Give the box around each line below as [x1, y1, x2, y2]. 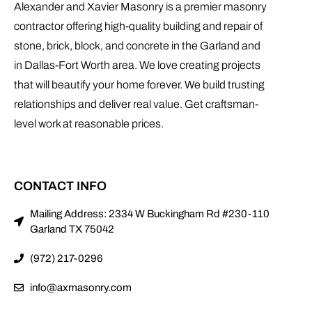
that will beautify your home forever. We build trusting [14, 78, 265, 91]
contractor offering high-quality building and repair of [14, 19, 263, 32]
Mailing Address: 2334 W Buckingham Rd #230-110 [29, 208, 270, 219]
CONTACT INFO [14, 178, 107, 193]
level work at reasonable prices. [14, 117, 164, 130]
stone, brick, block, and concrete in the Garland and [14, 39, 260, 52]
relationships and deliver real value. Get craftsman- [14, 97, 258, 110]
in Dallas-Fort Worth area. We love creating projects [14, 58, 260, 71]
